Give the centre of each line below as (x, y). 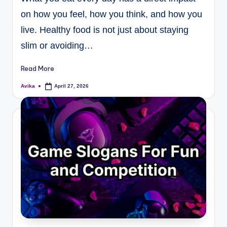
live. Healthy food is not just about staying (105, 30)
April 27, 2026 (72, 86)
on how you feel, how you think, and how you (111, 14)
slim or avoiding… (57, 45)
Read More (37, 68)
